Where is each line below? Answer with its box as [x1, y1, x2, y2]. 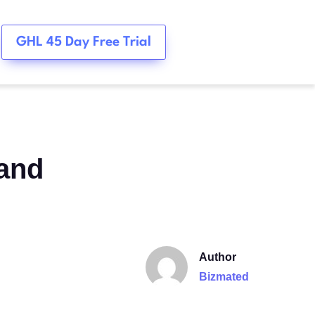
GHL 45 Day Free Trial [16, 34, 152, 49]
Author [199, 250, 237, 263]
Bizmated [199, 270, 250, 283]
